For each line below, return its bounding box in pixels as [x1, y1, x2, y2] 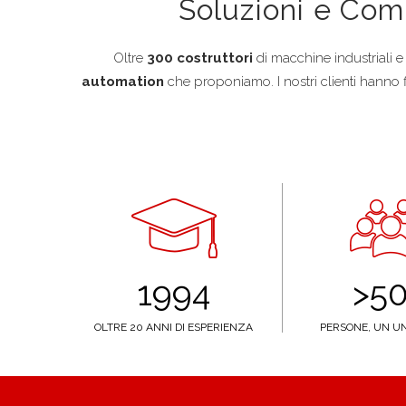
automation [82, 73, 164, 91]
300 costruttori [146, 50, 253, 67]
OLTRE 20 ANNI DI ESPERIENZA [94, 321, 253, 334]
